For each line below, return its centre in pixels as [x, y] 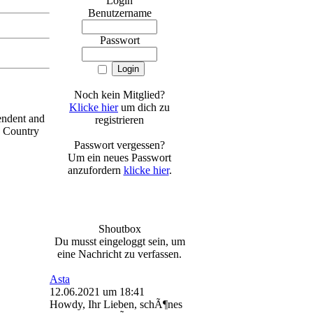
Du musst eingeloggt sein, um [119, 241]
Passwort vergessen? [119, 145]
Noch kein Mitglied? [119, 95]
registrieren [119, 120]
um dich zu [144, 107]
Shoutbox [119, 229]
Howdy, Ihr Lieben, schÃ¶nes [116, 304]
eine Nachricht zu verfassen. [119, 254]
